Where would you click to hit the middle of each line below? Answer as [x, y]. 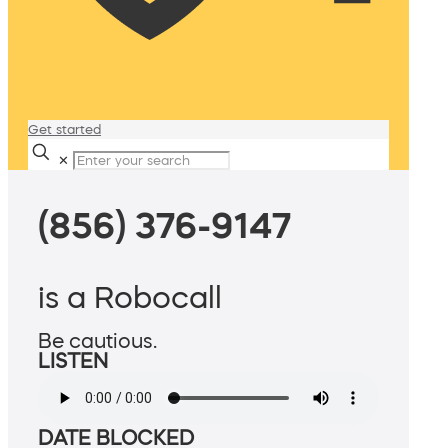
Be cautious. [97, 341]
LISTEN [73, 361]
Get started [64, 129]
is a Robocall [130, 297]
